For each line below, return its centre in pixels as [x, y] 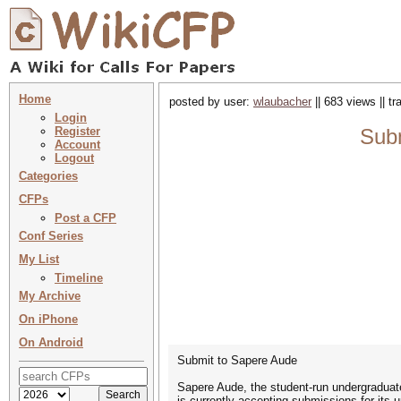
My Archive [50, 296]
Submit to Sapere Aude [237, 360]
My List [39, 259]
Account [77, 145]
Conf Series [51, 236]
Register [77, 131]
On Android [51, 342]
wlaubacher [282, 102]
